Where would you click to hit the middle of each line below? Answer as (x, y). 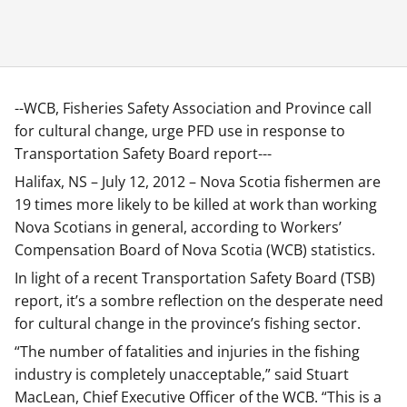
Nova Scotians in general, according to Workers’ (178, 227)
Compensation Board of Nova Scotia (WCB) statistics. (195, 250)
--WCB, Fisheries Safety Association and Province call (193, 108)
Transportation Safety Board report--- (143, 154)
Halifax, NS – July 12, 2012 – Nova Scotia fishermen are (198, 182)
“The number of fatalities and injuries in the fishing (187, 352)
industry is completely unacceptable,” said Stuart (182, 374)
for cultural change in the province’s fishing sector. (188, 323)
